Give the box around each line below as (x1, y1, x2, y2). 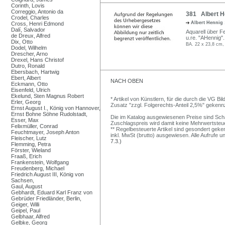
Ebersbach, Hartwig (11, 68, 59, 75)
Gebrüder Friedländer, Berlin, (11, 195, 81, 201)
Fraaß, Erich (11, 153, 42, 159)
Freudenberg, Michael (11, 165, 64, 171)
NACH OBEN (110, 77, 143, 84)
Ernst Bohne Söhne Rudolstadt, (11, 110, 87, 117)
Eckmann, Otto (11, 80, 48, 87)
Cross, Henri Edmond (11, 20, 64, 27)
